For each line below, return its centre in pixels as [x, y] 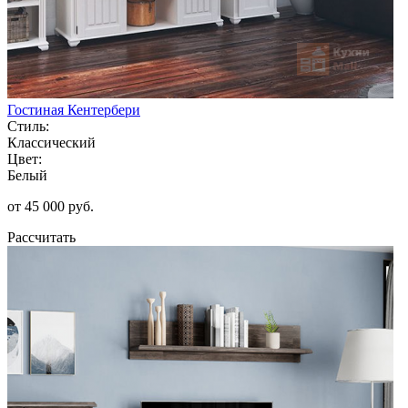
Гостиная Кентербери [74, 109]
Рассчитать [41, 237]
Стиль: [28, 126]
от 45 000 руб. [51, 206]
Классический [51, 142]
